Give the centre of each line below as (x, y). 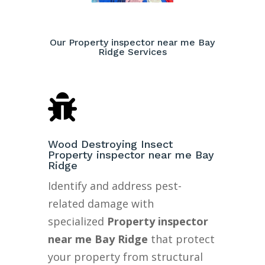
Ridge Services (132, 51)
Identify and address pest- (114, 185)
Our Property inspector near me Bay (132, 42)
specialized (77, 221)
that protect (181, 239)
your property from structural (125, 256)
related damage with (101, 203)
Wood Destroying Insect (110, 144)
